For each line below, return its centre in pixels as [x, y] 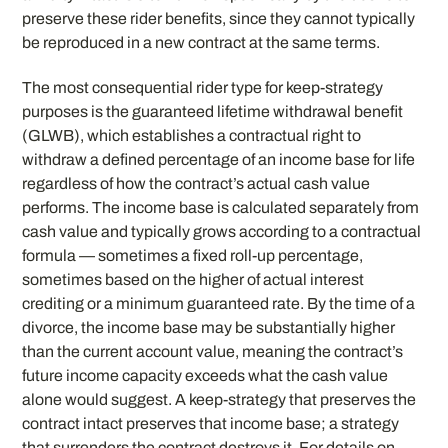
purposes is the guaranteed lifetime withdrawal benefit [213, 111]
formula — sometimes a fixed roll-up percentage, [193, 255]
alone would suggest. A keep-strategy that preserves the [219, 399]
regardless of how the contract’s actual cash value [196, 183]
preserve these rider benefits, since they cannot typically [219, 19]
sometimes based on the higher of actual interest [193, 279]
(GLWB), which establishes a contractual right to [192, 135]
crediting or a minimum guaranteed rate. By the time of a [219, 303]
